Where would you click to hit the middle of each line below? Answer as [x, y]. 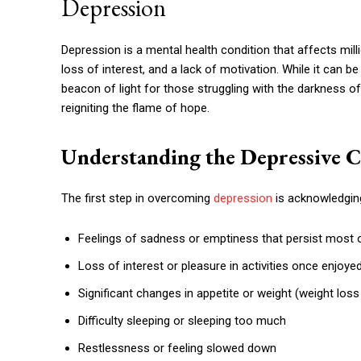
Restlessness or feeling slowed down [177, 349]
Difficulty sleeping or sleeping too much [182, 321]
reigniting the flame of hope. [135, 108]
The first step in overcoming [137, 199]
